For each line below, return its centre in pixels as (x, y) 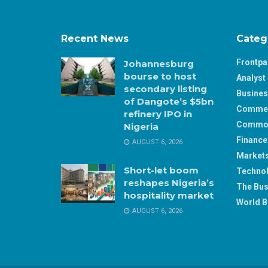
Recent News (95, 39)
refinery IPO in (158, 114)
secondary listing (165, 89)
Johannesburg (159, 64)
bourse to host (160, 77)
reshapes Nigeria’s (169, 183)
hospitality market (169, 196)
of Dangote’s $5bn (169, 102)
